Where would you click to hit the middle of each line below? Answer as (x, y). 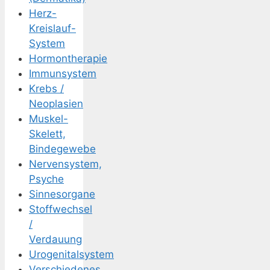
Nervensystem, (65, 164)
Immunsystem (63, 74)
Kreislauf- (52, 29)
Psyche (46, 179)
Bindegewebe (62, 149)
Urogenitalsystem (71, 255)
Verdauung (55, 240)
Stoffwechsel (61, 209)
